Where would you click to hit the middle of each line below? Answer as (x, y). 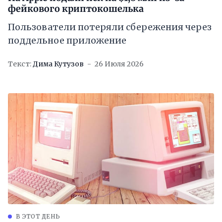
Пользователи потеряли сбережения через (110, 27)
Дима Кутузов (58, 64)
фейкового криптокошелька (76, 9)
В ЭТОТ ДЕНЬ (38, 217)
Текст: (20, 64)
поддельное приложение (67, 41)
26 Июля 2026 (119, 64)
